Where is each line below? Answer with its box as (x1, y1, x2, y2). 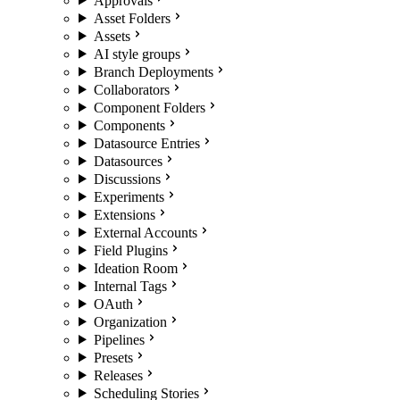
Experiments (93, 188, 164, 204)
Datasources (93, 153, 162, 169)
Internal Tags (93, 278, 167, 294)
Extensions (93, 206, 155, 222)
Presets (93, 349, 133, 365)
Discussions (93, 171, 161, 187)
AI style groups (93, 46, 180, 62)
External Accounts (93, 224, 197, 240)
